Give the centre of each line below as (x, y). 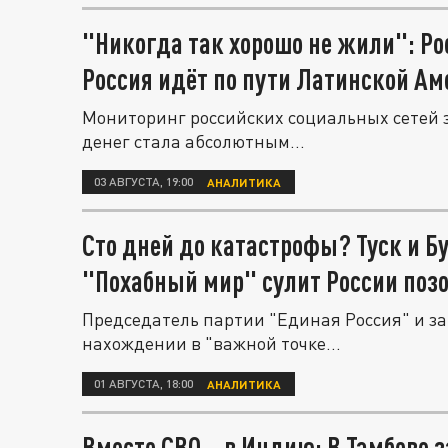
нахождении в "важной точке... (211, 343)
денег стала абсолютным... (193, 141)
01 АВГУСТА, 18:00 (143, 383)
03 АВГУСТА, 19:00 (143, 181)
